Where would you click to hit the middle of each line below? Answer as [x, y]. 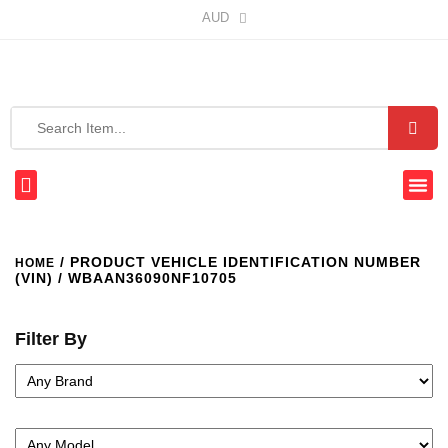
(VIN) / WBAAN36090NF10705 [126, 278]
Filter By [51, 339]
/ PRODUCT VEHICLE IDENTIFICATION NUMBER [238, 262]
